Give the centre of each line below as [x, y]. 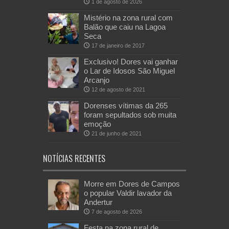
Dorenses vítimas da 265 [126, 105]
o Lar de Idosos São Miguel [129, 71]
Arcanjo [97, 80]
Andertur [98, 202]
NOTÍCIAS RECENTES [74, 158]
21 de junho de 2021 [117, 133]
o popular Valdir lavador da [128, 193]
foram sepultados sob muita [130, 114]
